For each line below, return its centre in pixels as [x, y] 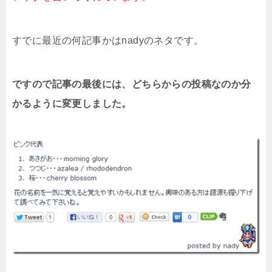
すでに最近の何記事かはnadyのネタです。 [108, 40]
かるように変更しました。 [72, 103]
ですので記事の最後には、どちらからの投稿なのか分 [132, 84]
